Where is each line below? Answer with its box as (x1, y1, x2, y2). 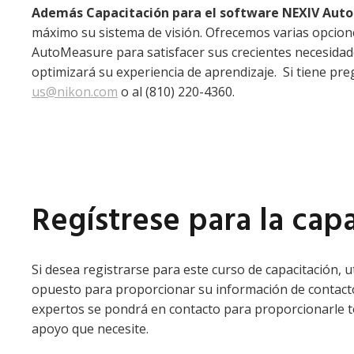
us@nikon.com (32, 82, 118, 100)
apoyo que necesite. (32, 319, 149, 337)
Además (32, 3, 86, 21)
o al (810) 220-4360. (118, 82, 235, 100)
